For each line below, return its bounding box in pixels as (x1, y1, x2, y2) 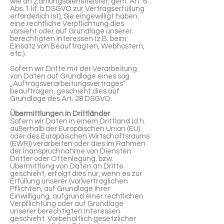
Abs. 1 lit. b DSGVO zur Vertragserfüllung (10, 5, 144, 12)
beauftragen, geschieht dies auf (10, 87, 119, 95)
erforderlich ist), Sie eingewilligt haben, (10, 12, 139, 20)
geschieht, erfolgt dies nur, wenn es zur (10, 170, 142, 177)
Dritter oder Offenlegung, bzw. (10, 155, 113, 162)
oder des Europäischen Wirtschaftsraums (10, 132, 149, 140)
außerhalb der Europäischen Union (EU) (10, 125, 140, 132)
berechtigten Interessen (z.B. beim (10, 35, 126, 42)
